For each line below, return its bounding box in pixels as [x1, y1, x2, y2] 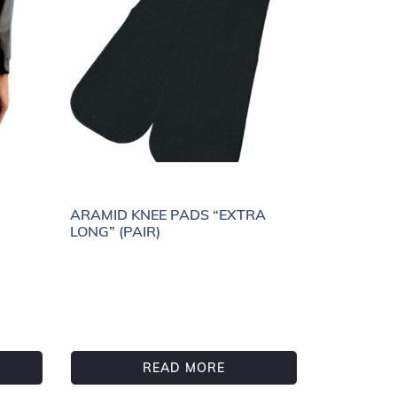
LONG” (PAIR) [69, 222, 160, 240]
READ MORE [142, 359, 225, 376]
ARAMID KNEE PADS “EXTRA [69, 205, 266, 223]
